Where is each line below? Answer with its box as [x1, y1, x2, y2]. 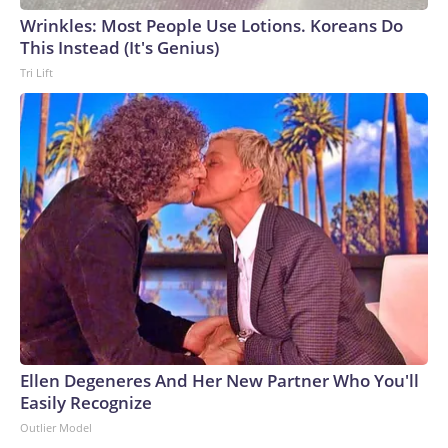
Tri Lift [20, 65, 53, 80]
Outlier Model [20, 420, 92, 435]
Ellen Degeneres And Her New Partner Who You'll [20, 369, 419, 392]
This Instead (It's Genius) [20, 36, 219, 59]
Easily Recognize [20, 391, 152, 414]
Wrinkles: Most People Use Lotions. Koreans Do [20, 14, 403, 37]
